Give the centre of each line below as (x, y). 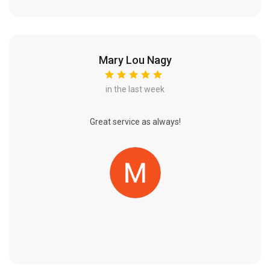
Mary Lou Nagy (135, 60)
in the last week (135, 89)
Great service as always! (135, 122)
